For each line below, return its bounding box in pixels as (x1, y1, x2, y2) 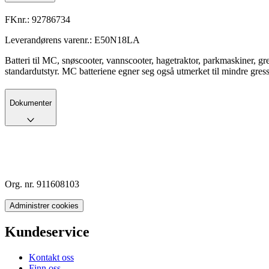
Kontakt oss (29, 252, 74, 262)
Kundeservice (5, 223, 89, 240)
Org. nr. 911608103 (5, 179, 79, 190)
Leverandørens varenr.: (5, 34, 94, 45)
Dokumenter (10, 98, 52, 107)
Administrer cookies (10, 201, 79, 211)
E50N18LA (94, 34, 140, 45)
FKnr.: (5, 14, 32, 25)
